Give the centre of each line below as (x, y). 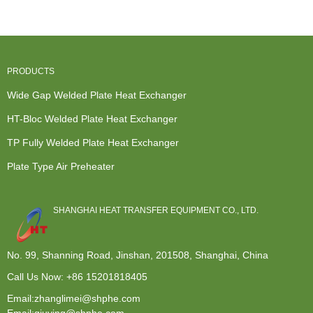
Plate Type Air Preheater (61, 166)
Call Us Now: (37, 276)
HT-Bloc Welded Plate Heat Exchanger (92, 119)
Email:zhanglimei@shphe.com (74, 298)
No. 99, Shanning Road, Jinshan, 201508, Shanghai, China (138, 255)
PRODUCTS (31, 71)
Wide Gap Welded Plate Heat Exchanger (97, 95)
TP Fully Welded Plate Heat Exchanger (93, 143)
